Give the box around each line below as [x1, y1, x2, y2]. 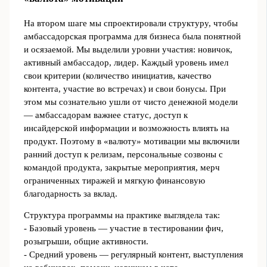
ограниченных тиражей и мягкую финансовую [23, 175, 205, 185]
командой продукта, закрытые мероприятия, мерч [23, 162, 220, 172]
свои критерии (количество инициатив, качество [23, 70, 212, 80]
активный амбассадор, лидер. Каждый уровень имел [23, 57, 228, 67]
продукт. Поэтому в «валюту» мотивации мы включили [23, 136, 240, 146]
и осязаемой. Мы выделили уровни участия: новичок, [23, 44, 232, 54]
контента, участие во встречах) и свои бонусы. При [23, 83, 226, 94]
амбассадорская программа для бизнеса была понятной [23, 31, 241, 41]
